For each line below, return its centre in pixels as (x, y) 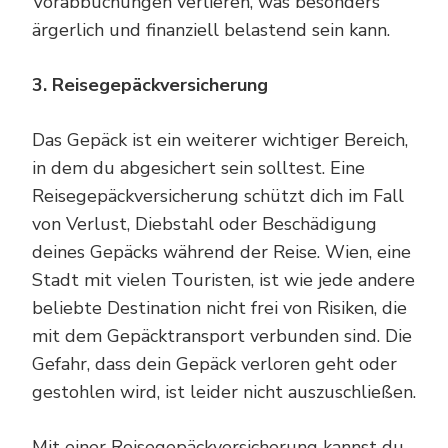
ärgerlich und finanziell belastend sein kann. (211, 29)
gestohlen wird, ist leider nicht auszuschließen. (224, 391)
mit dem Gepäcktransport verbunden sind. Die (222, 335)
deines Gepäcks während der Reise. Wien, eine (221, 251)
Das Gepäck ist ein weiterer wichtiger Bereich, (220, 139)
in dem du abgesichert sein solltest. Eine (198, 167)
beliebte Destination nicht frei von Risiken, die (219, 307)
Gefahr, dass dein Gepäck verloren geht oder (214, 363)
